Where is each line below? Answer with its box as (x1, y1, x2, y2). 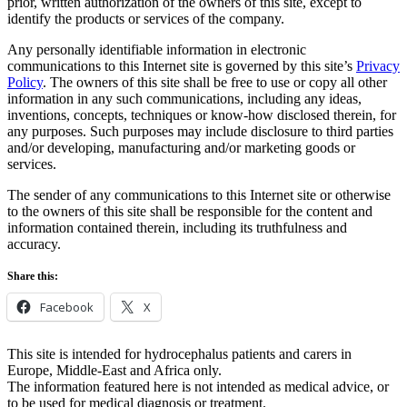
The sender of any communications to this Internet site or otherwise (7, 187, 391, 203)
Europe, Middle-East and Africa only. (7, 362, 222, 379)
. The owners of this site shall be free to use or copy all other (43, 74, 387, 91)
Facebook (40, 299, 94, 316)
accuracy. (7, 236, 61, 253)
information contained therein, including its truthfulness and (7, 220, 347, 236)
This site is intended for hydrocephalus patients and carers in (7, 346, 352, 362)
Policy (7, 74, 43, 91)
